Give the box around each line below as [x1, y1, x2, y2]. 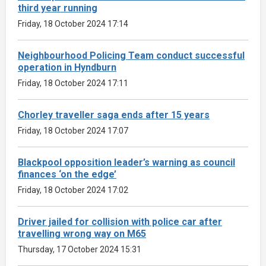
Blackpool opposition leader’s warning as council [18, 156, 235, 168]
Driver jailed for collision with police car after [18, 216, 222, 227]
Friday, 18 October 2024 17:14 [18, 18, 128, 28]
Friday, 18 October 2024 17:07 [18, 125, 128, 135]
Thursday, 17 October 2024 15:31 [18, 244, 141, 254]
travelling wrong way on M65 [18, 227, 146, 239]
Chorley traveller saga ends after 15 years [18, 109, 210, 121]
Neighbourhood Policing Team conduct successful [18, 49, 245, 61]
